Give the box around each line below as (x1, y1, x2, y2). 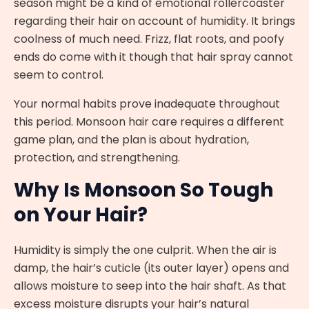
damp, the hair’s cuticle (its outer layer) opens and (14, 260, 289, 277)
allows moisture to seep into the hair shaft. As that (14, 278, 286, 295)
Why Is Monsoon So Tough (14, 177, 273, 204)
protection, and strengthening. (14, 150, 180, 166)
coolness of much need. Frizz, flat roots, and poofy (14, 31, 284, 48)
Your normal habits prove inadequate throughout (14, 96, 280, 112)
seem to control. (14, 67, 103, 83)
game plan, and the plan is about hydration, (14, 132, 249, 148)
